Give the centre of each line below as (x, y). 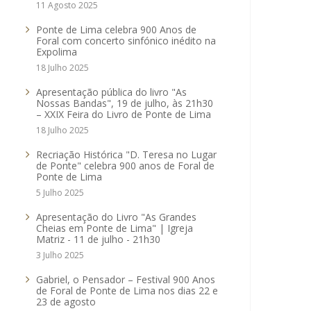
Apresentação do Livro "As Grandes (116, 217)
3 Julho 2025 (60, 255)
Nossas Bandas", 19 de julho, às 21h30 (125, 103)
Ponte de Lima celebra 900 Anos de (116, 30)
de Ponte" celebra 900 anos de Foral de (125, 166)
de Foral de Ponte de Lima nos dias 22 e (127, 291)
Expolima (57, 52)
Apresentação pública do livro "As (111, 92)
